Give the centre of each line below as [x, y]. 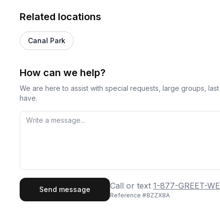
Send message [65, 189]
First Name [40, 184]
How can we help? [63, 73]
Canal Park [47, 41]
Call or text [130, 186]
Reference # [128, 195]
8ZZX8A [158, 195]
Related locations [60, 17]
